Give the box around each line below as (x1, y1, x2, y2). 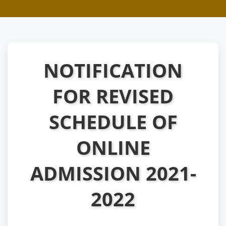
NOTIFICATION (43, 57, 183, 83)
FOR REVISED (52, 83, 174, 109)
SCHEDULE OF (48, 108, 178, 135)
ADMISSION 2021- (30, 160, 196, 186)
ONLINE (76, 134, 150, 160)
